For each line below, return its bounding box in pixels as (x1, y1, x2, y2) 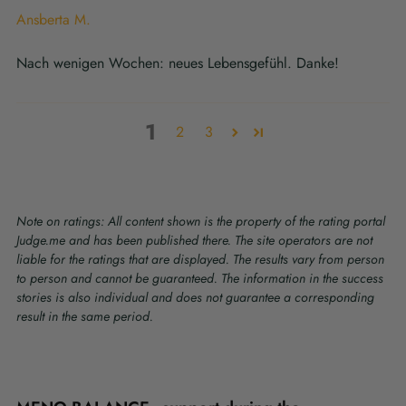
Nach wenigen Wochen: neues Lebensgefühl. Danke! (16, 53, 339, 74)
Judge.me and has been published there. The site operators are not (16, 231, 372, 250)
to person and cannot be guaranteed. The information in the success (16, 269, 383, 288)
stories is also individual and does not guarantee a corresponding (16, 288, 374, 307)
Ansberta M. (16, 9, 91, 31)
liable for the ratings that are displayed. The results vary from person (16, 250, 384, 269)
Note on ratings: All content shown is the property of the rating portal (16, 212, 385, 231)
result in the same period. (16, 307, 153, 326)
